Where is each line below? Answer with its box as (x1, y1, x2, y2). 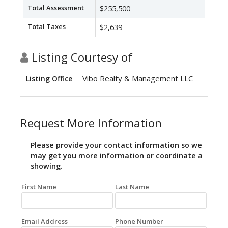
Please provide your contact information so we (31, 140, 202, 150)
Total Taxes (27, 22, 66, 32)
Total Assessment (27, 3, 84, 13)
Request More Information (20, 115, 162, 131)
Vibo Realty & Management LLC (82, 73, 193, 84)
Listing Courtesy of (28, 49, 132, 66)
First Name (21, 182, 56, 192)
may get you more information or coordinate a (31, 151, 203, 161)
